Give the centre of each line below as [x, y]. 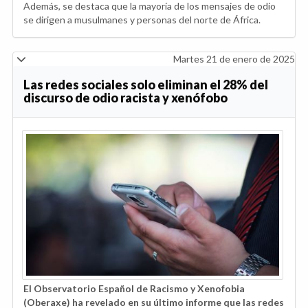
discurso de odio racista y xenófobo [125, 97]
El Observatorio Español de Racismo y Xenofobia [134, 289]
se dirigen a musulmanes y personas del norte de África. [142, 19]
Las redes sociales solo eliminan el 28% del [146, 84]
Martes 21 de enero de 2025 [234, 58]
